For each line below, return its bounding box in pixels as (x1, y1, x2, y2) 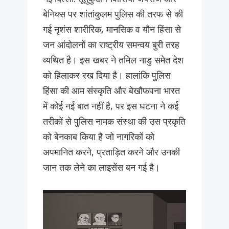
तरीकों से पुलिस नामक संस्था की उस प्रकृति (43, 115, 186, 128)
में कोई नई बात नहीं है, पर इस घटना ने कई (43, 100, 178, 112)
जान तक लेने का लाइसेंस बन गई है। (43, 161, 160, 174)
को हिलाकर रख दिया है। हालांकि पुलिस (43, 69, 171, 82)
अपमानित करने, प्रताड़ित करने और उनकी (43, 146, 180, 158)
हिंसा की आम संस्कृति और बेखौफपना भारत (43, 84, 180, 97)
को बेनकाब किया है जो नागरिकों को (43, 130, 154, 143)
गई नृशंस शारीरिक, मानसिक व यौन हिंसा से (43, 23, 181, 36)
